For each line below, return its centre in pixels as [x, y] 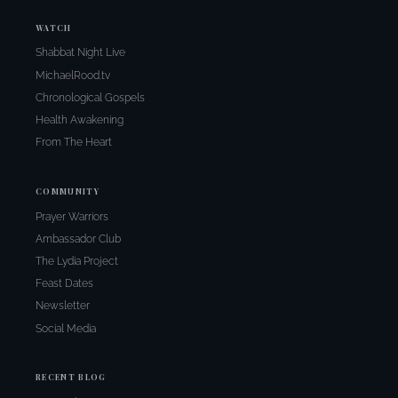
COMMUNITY [68, 191]
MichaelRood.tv [73, 75]
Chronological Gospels [90, 97]
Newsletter [63, 306]
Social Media [66, 328]
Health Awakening [80, 119]
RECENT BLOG [71, 377]
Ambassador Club [78, 239]
